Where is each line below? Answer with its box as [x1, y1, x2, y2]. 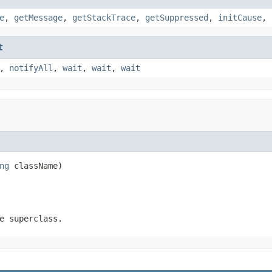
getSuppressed [145, 12, 208, 22]
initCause [218, 12, 262, 22]
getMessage [14, 12, 63, 22]
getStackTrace [72, 12, 135, 22]
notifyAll [9, 63, 53, 73]
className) [9, 160, 63, 171]
